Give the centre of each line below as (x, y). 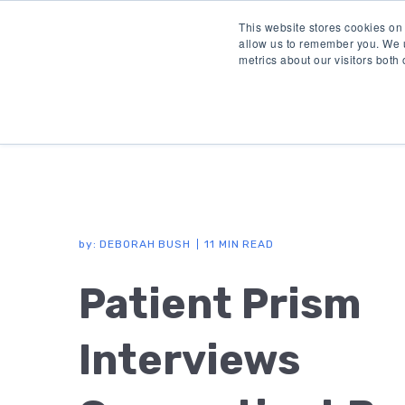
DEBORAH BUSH (145, 244)
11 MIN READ (239, 244)
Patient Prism (220, 304)
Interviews (189, 360)
